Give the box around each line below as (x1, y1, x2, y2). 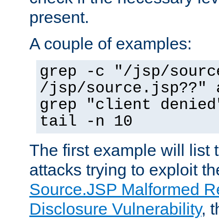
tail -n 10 (40, 112, 132, 131)
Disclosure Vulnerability (29, 199, 201, 218)
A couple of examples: (29, 34, 192, 53)
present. (29, 7, 89, 26)
